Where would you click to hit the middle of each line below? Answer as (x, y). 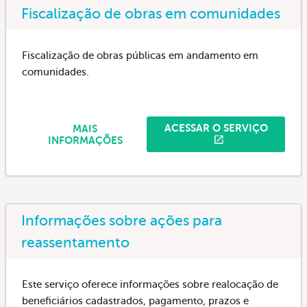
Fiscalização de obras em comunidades (151, 13)
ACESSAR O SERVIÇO (216, 128)
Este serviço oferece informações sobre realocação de (150, 284)
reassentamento (75, 242)
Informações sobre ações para (122, 220)
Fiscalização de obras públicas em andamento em (140, 55)
